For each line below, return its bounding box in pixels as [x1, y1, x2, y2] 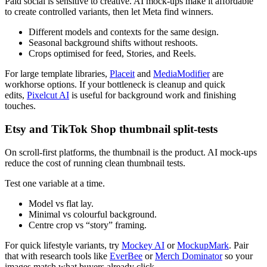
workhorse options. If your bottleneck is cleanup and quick [5, 79, 225, 90]
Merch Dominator [155, 250, 222, 261]
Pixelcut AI [27, 90, 69, 101]
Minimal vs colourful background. [29, 209, 157, 219]
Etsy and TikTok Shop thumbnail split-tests [5, 123, 218, 136]
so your [222, 250, 253, 261]
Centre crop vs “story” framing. [29, 219, 147, 230]
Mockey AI [122, 240, 164, 250]
